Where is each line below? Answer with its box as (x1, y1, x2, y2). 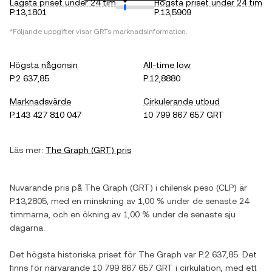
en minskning (72, 196, 124, 206)
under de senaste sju (150, 209, 236, 219)
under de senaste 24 (165, 196, 249, 206)
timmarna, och (10, 209, 70, 219)
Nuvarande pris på (10, 183, 84, 192)
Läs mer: (10, 145, 43, 155)
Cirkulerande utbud (143, 97, 220, 106)
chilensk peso (160, 183, 214, 192)
